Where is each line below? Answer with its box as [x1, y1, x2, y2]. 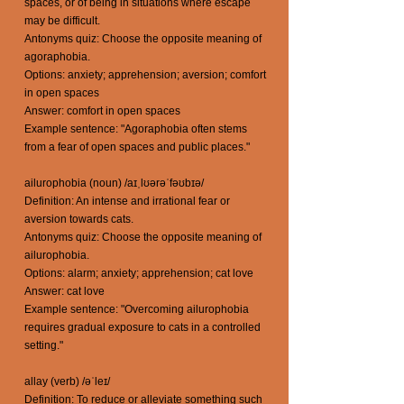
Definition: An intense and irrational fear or [24, 195, 230, 207]
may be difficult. [24, 14, 100, 27]
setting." [24, 339, 63, 352]
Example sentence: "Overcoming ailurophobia [24, 303, 249, 316]
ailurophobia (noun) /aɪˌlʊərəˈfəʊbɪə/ [24, 177, 204, 189]
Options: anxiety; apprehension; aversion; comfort [24, 69, 266, 81]
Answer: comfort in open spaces [24, 105, 180, 117]
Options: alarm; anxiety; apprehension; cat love [24, 267, 253, 280]
